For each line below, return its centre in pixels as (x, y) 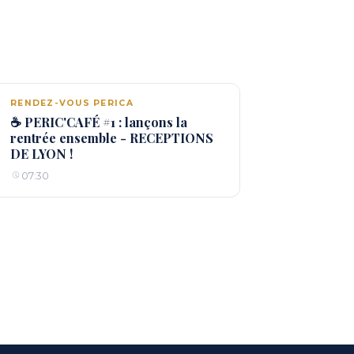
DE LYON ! (41, 153)
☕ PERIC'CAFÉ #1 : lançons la (99, 122)
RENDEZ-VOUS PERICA (72, 104)
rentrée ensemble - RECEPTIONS (112, 137)
